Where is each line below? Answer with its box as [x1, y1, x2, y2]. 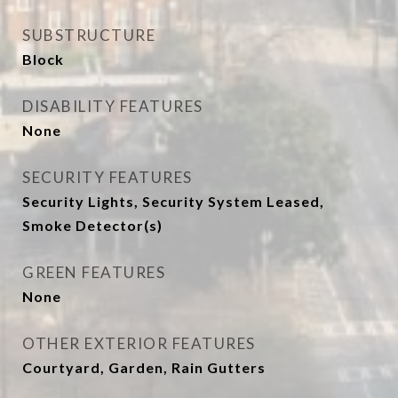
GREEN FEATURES [22, 263, 165, 282]
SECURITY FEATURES [22, 168, 193, 187]
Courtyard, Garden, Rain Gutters [22, 359, 266, 376]
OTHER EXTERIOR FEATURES [22, 334, 256, 353]
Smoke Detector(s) [22, 217, 163, 234]
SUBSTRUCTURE [22, 26, 155, 44]
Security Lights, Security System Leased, [22, 193, 324, 210]
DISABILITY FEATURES [22, 97, 203, 115]
